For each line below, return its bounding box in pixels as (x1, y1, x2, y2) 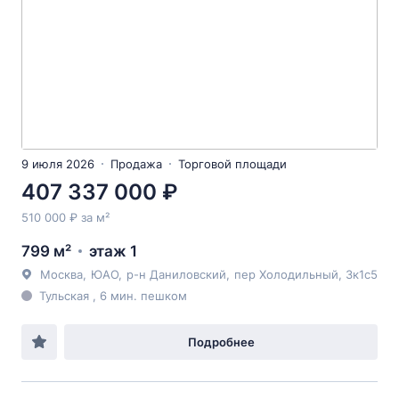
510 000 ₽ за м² (21, 210, 110, 224)
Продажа (110, 157, 162, 171)
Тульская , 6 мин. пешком (39, 289, 187, 303)
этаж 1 (89, 242, 137, 260)
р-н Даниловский (126, 267, 226, 281)
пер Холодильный (234, 267, 338, 281)
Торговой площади (178, 157, 287, 171)
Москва (40, 267, 83, 281)
